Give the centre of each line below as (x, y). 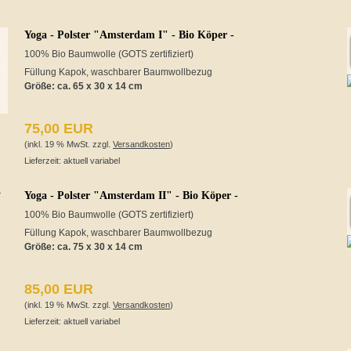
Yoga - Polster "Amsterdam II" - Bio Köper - (131, 195)
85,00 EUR (59, 289)
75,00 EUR (59, 128)
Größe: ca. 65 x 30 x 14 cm (83, 86)
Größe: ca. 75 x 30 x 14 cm (83, 247)
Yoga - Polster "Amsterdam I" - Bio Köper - (129, 35)
